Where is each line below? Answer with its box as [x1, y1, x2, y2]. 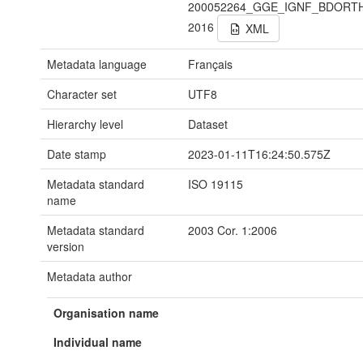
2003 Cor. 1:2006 [188, 222, 278, 238]
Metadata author [47, 268, 132, 284]
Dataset [188, 116, 228, 132]
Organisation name [53, 305, 159, 321]
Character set [47, 86, 117, 102]
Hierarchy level [47, 116, 123, 132]
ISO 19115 [188, 176, 244, 192]
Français [188, 56, 233, 72]
